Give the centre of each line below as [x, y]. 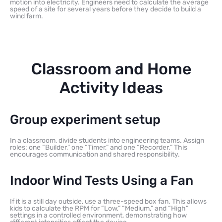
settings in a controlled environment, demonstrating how [98, 215]
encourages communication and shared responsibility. [95, 154]
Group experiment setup [85, 119]
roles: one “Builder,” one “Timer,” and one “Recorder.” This [99, 147]
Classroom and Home [111, 69]
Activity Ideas [111, 87]
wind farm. [27, 16]
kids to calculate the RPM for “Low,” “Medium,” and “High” [99, 208]
